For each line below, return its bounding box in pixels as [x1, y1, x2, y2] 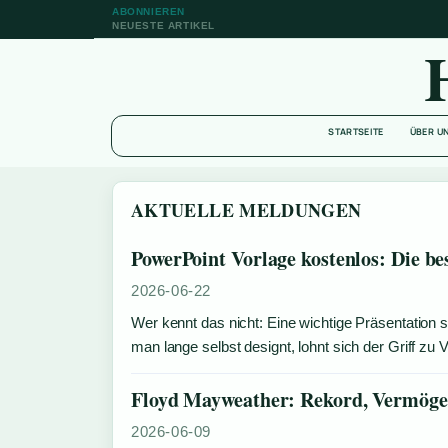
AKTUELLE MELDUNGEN [131, 197, 362, 223]
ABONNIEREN [112, 6, 185, 17]
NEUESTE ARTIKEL [112, 20, 215, 31]
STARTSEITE [328, 125, 384, 138]
